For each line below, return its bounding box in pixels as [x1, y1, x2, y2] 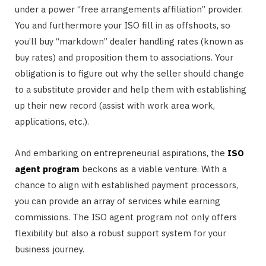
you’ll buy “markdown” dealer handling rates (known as [15, 36, 243, 47]
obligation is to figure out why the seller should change [15, 68, 244, 80]
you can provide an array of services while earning [15, 195, 220, 207]
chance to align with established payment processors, [15, 179, 238, 191]
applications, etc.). [15, 116, 89, 128]
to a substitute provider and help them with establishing [15, 84, 246, 96]
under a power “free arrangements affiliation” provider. [15, 4, 243, 15]
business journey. [15, 243, 84, 255]
